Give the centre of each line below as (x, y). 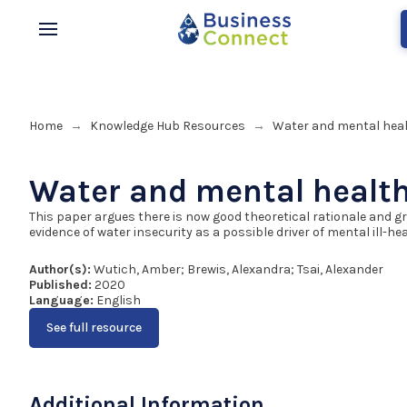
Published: (60, 285)
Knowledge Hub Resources (167, 125)
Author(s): (60, 269)
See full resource (94, 328)
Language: (61, 300)
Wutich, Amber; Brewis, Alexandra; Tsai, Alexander (237, 269)
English (117, 300)
